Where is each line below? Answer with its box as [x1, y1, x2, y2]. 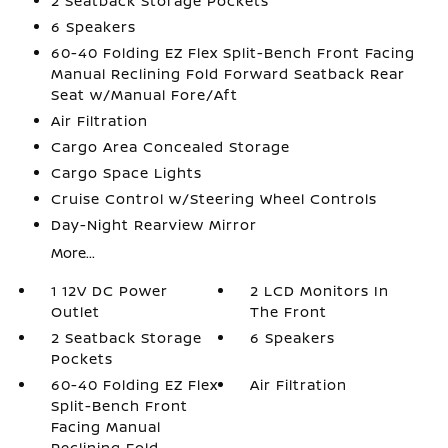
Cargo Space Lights [50, 163, 202, 182]
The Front [250, 302, 328, 321]
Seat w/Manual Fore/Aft [50, 85, 238, 104]
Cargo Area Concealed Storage [50, 137, 290, 156]
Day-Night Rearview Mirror [50, 215, 257, 234]
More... [50, 243, 95, 262]
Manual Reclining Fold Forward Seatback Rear [50, 64, 405, 83]
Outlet [50, 302, 100, 321]
